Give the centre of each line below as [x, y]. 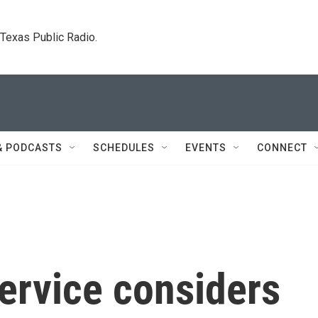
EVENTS [206, 148]
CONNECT [282, 148]
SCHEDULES [124, 148]
